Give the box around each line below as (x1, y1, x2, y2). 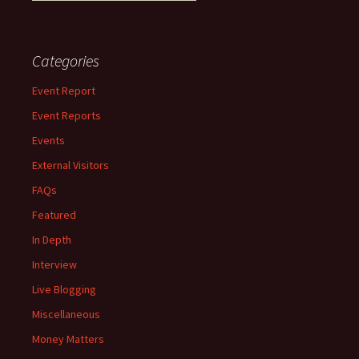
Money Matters (32, 332, 104, 346)
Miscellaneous (32, 307, 100, 321)
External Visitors (32, 158, 109, 172)
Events (32, 133, 65, 147)
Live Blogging (32, 282, 96, 296)
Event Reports (32, 108, 101, 123)
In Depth (32, 232, 71, 247)
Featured (32, 208, 76, 222)
